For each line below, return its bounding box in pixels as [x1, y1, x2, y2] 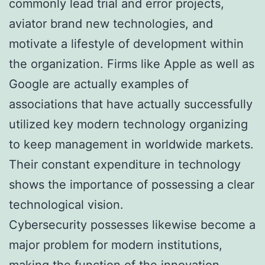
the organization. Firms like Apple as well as [9, 56, 254, 71]
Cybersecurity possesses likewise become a [9, 217, 256, 232]
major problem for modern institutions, [9, 237, 222, 252]
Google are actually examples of [9, 76, 189, 91]
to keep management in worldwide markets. [9, 137, 254, 151]
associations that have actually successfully [9, 96, 253, 111]
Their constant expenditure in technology [9, 157, 241, 172]
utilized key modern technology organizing [9, 117, 248, 131]
